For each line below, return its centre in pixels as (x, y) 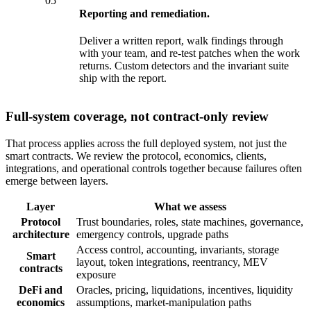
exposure (96, 274)
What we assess (190, 206)
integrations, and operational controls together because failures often (154, 168)
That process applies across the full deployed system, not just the (146, 143)
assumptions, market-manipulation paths (164, 302)
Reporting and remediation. (145, 14)
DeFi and (41, 289)
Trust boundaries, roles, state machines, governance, (190, 221)
